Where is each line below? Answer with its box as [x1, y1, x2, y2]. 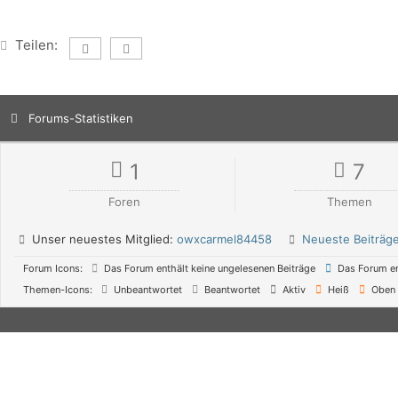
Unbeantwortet [111, 283, 182, 297]
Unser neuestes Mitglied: [28, 232, 177, 247]
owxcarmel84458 [177, 232, 272, 247]
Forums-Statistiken [28, 111, 133, 126]
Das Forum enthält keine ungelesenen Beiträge [101, 262, 315, 275]
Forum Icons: [23, 262, 83, 275]
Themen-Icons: [23, 283, 92, 297]
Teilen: [15, 36, 58, 54]
